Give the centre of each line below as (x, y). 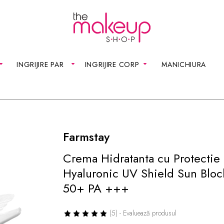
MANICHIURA (184, 64)
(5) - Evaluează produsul (143, 213)
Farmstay (86, 137)
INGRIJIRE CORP (112, 64)
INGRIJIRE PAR (40, 64)
